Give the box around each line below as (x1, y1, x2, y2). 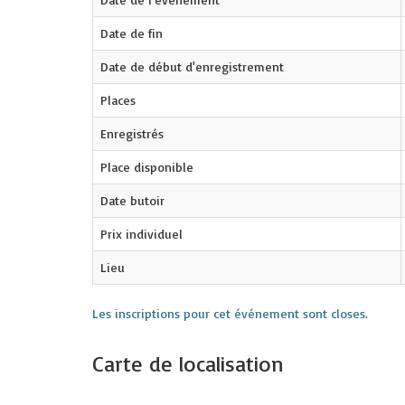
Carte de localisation (92, 350, 284, 377)
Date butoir (100, 193, 165, 208)
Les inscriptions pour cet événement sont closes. (92, 306, 368, 321)
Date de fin (100, 25, 163, 41)
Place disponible (100, 159, 193, 174)
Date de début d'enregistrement (100, 59, 284, 74)
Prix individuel (100, 226, 183, 241)
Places (100, 92, 136, 108)
